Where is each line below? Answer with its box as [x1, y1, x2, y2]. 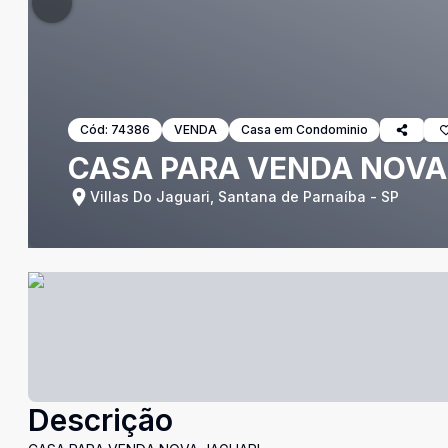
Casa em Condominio [241, 122, 368, 137]
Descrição [28, 402, 173, 438]
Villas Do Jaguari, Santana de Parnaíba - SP [90, 188, 399, 205]
